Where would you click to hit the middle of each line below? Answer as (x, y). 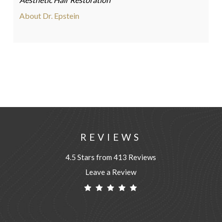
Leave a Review (111, 172)
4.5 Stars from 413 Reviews (111, 157)
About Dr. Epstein (49, 15)
